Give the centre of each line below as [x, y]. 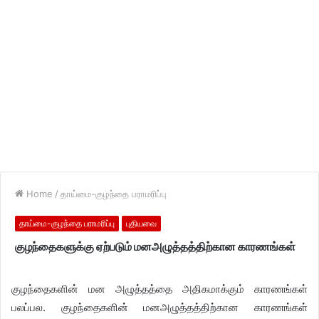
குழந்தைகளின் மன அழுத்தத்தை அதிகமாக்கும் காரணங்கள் [159, 289]
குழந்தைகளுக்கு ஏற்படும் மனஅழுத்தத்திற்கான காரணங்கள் [155, 247]
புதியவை [141, 223]
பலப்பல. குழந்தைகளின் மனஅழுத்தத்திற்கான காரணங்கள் [159, 307]
